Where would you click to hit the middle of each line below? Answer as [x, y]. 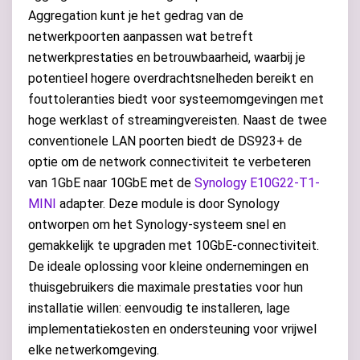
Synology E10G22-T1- [257, 183]
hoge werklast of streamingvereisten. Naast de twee [178, 121]
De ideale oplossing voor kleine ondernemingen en [168, 267]
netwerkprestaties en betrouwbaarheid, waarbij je [167, 58]
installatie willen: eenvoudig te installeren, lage [159, 309]
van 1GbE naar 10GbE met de [111, 183]
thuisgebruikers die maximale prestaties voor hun [166, 288]
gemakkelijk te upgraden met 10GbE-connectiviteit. [174, 246]
